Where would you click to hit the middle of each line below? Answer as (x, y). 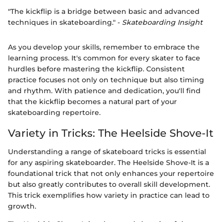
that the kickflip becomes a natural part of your (92, 101)
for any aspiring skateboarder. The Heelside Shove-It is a (109, 163)
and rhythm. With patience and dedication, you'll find (104, 90)
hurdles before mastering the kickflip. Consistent (96, 69)
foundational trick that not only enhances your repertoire (111, 174)
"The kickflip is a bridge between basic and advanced (104, 11)
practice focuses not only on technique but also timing (106, 80)
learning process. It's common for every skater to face (104, 58)
